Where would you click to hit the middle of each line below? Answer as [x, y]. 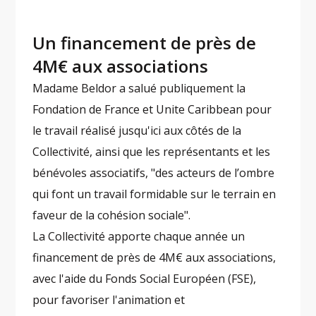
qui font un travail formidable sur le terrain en [154, 194]
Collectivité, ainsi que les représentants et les [152, 152]
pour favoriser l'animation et [109, 300]
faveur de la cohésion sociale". [113, 215]
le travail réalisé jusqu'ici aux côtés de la [137, 131]
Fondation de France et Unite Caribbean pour [152, 110]
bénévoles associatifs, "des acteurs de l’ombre [154, 173]
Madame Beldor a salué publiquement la [139, 89]
